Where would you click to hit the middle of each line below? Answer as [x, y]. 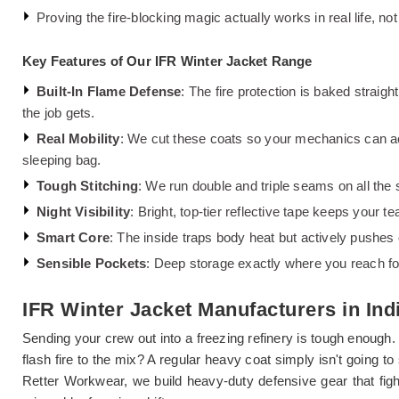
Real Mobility [78, 138]
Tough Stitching [87, 185]
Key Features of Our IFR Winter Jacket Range [167, 61]
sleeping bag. [62, 159]
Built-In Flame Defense [109, 91]
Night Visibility [84, 211]
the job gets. [59, 112]
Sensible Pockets [92, 263]
